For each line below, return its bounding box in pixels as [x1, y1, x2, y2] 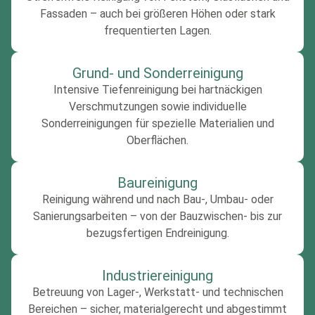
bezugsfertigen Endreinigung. [86, 226, 229, 240]
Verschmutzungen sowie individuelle [68, 99, 247, 113]
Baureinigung [117, 174, 198, 191]
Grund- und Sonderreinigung [72, 64, 243, 82]
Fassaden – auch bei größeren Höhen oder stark [39, 6, 276, 20]
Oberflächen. [127, 133, 188, 147]
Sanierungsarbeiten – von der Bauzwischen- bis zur [33, 209, 282, 223]
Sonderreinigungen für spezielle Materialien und [41, 116, 274, 130]
